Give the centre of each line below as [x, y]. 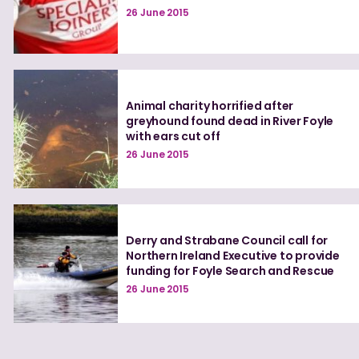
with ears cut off [173, 136]
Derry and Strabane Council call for [227, 240]
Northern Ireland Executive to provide [233, 255]
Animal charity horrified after [210, 105]
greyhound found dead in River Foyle [230, 121]
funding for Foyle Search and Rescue [230, 270]
